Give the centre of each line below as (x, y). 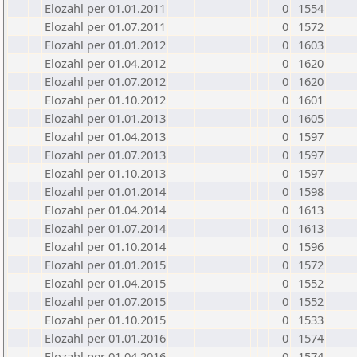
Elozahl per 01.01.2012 (105, 45)
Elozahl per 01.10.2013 (105, 173)
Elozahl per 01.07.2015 (105, 301)
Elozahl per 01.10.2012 (105, 100)
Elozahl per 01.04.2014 (105, 210)
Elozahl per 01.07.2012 (105, 81)
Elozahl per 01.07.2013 (105, 155)
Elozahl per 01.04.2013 (105, 136)
